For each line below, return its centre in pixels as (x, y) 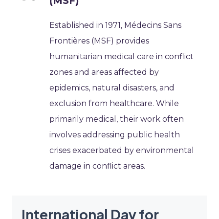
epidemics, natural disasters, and (112, 88)
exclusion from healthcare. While (114, 103)
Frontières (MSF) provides (99, 41)
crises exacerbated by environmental (122, 150)
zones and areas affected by (104, 72)
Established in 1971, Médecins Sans (116, 25)
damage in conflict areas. (98, 166)
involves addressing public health (115, 134)
